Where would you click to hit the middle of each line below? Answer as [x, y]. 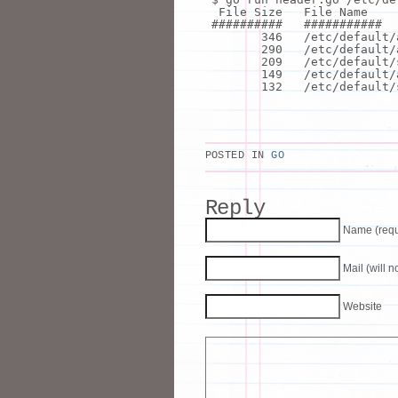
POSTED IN [238, 155]
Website [362, 306]
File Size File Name [293, 12]
